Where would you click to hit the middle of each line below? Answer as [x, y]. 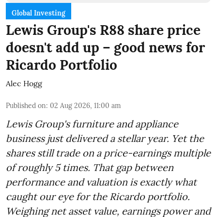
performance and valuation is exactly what [101, 182]
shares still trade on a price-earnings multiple [108, 153]
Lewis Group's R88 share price [103, 30]
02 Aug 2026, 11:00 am [85, 105]
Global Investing [39, 13]
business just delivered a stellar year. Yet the [105, 138]
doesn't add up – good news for [105, 47]
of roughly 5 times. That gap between [90, 167]
